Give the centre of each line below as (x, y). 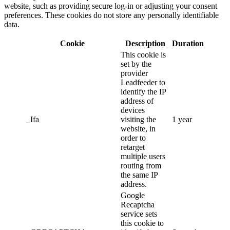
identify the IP (143, 92)
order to (133, 138)
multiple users (143, 157)
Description (145, 44)
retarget (133, 147)
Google (133, 196)
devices (133, 110)
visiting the (138, 120)
